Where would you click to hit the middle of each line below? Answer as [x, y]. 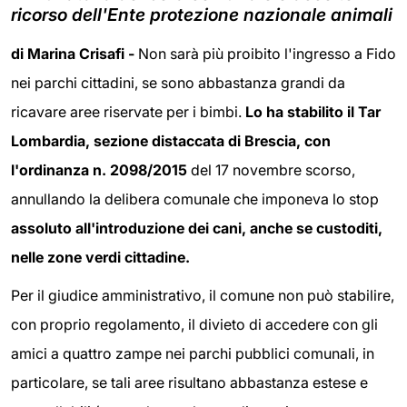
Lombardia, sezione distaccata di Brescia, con [171, 141]
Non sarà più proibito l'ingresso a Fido [267, 54]
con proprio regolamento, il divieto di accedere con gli [194, 324]
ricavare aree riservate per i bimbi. [128, 112]
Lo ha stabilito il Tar [313, 112]
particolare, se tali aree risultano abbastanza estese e [189, 382]
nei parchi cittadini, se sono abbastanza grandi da [178, 83]
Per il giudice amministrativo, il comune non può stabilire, [203, 295]
